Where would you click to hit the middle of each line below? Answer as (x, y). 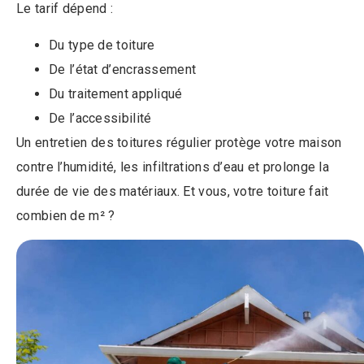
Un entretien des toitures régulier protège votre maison (179, 142)
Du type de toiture (102, 45)
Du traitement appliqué (116, 93)
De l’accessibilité (100, 118)
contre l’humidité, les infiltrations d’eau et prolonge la (173, 167)
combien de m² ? (66, 215)
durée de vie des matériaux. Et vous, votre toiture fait (173, 191)
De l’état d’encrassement (123, 69)
